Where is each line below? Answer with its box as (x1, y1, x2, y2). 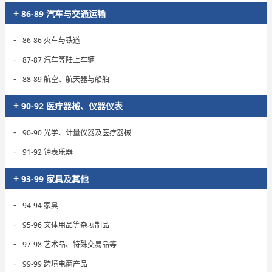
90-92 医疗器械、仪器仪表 (19, 100, 123, 112)
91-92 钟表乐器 (22, 147, 73, 157)
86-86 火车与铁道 (22, 35, 80, 46)
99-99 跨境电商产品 (22, 259, 87, 269)
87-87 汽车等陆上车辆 (22, 55, 95, 65)
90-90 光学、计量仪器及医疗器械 (22, 127, 131, 138)
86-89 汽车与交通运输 (19, 8, 106, 19)
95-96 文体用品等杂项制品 (22, 220, 109, 230)
